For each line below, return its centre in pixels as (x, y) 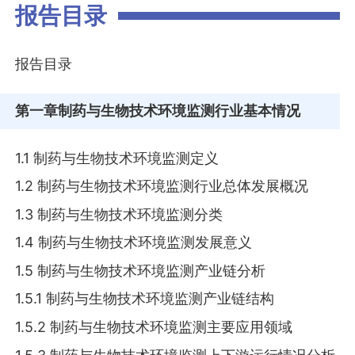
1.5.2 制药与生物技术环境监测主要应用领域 (154, 326)
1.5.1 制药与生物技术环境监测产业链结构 (145, 299)
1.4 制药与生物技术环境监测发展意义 (134, 242)
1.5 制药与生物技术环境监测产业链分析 (141, 270)
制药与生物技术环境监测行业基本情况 (179, 111)
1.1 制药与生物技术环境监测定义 (117, 158)
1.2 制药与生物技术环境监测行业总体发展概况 (162, 186)
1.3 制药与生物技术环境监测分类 (119, 214)
